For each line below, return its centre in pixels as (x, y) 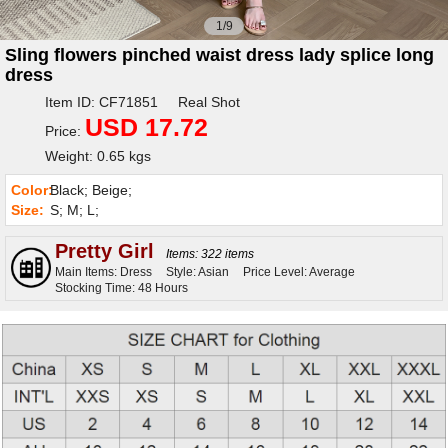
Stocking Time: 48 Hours (121, 288)
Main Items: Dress (103, 272)
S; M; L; (72, 210)
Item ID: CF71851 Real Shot (142, 102)
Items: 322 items (210, 254)
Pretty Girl (104, 251)
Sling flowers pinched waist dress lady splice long (219, 55)
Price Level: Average (299, 272)
